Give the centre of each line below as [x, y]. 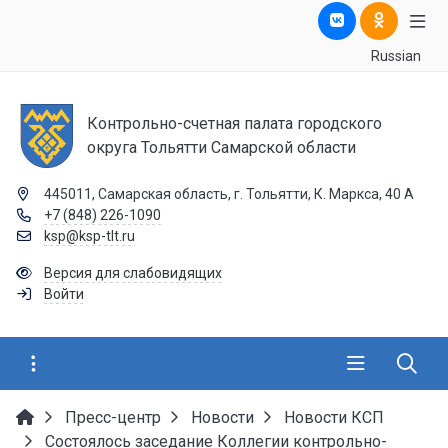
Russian [395, 56]
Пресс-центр [113, 417]
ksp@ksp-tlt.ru [89, 236]
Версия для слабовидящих [132, 273]
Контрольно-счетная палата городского [234, 123]
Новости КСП [334, 417]
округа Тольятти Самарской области [221, 147]
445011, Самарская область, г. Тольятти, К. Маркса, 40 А [228, 194]
